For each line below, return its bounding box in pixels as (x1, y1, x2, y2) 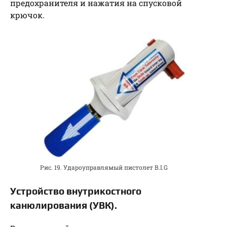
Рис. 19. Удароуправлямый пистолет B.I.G (40, 163, 168, 171)
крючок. (10, 10, 45, 21)
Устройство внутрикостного (10, 185, 141, 197)
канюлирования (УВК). (10, 199, 117, 211)
